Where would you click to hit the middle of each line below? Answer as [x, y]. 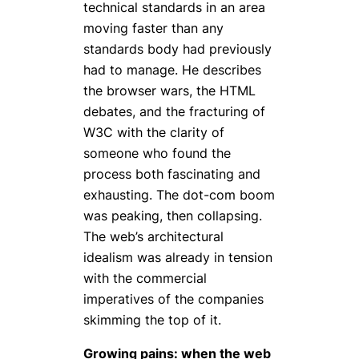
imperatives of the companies [173, 298]
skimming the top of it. [152, 319]
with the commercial [145, 278]
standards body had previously [177, 48]
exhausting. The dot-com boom [179, 194]
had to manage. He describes [172, 69]
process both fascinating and [172, 173]
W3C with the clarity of [154, 132]
